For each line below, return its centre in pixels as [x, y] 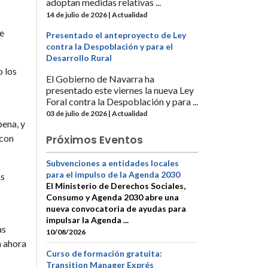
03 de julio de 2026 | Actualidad [97, 113]
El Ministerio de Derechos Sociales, [116, 185]
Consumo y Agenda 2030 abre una [112, 197]
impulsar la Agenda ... [87, 220]
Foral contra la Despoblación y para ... [122, 101]
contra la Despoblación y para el [109, 46]
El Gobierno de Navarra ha [100, 78]
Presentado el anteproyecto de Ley [116, 35]
